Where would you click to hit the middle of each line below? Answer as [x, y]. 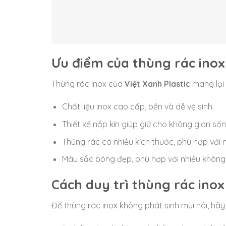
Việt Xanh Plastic [157, 83]
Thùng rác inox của [88, 83]
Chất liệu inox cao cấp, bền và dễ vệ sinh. [138, 107]
